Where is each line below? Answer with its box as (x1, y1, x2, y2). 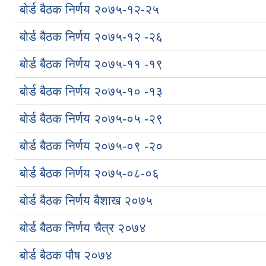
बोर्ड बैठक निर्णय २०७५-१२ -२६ (20, 29, 163, 43)
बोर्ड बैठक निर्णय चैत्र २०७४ (20, 220, 146, 235)
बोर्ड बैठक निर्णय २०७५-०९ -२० (20, 138, 163, 153)
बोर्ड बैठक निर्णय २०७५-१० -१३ (20, 84, 163, 98)
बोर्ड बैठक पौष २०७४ (20, 248, 112, 262)
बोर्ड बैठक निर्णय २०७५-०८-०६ (20, 166, 159, 180)
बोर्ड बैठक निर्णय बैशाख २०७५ (20, 193, 153, 207)
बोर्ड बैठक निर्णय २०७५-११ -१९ (20, 56, 163, 71)
